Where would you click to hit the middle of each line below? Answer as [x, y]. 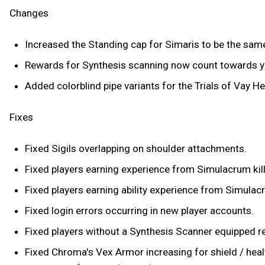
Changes [29, 13]
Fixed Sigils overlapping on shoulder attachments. [135, 148]
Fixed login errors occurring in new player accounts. [139, 210]
